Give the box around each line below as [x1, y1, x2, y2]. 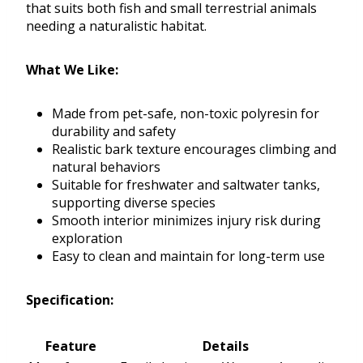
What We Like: [26, 61, 118, 79]
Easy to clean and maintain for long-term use [52, 247, 325, 266]
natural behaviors [52, 158, 160, 177]
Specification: [26, 291, 113, 310]
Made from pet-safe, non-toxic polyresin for [52, 105, 319, 123]
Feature [45, 337, 96, 356]
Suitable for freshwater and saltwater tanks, [52, 176, 320, 194]
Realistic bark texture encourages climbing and [52, 140, 336, 159]
